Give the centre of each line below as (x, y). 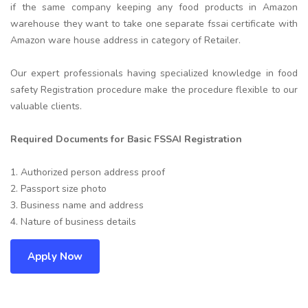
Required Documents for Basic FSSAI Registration (126, 139)
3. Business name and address (77, 205)
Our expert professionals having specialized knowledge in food (154, 73)
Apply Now (55, 256)
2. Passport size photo (58, 188)
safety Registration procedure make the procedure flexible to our (154, 89)
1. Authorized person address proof (88, 172)
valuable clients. (46, 106)
